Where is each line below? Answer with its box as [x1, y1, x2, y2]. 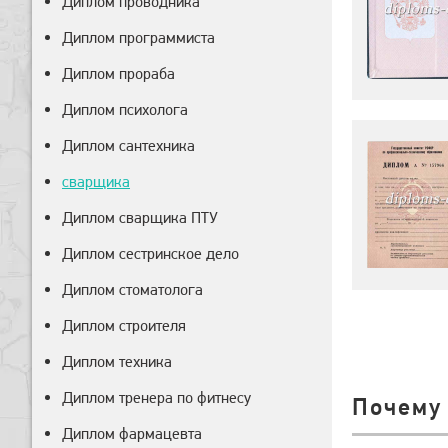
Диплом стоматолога [62, 280, 203, 299]
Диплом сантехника [62, 136, 195, 155]
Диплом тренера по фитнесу [62, 388, 251, 407]
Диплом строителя [62, 316, 186, 335]
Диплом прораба [62, 64, 175, 83]
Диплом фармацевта [62, 424, 202, 443]
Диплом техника [62, 352, 172, 371]
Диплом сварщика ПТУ [62, 208, 218, 227]
